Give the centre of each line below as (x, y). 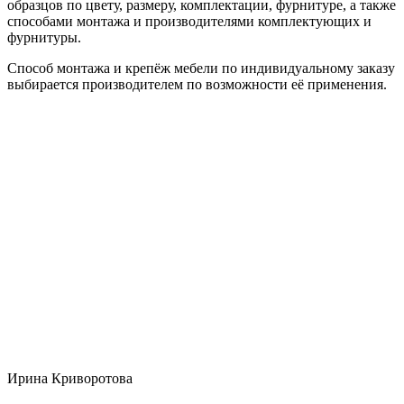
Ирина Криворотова (70, 378)
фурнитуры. (44, 37)
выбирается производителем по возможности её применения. (197, 84)
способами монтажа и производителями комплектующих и (189, 21)
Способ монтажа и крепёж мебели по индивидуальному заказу (201, 68)
